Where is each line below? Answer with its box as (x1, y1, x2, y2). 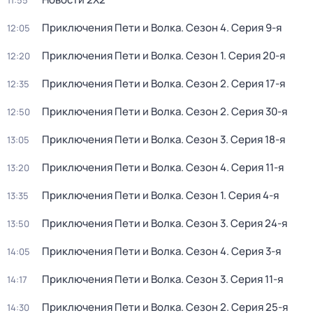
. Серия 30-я (226, 104, 287, 119)
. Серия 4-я (224, 188, 279, 203)
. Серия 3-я (226, 244, 281, 259)
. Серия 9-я (226, 20, 282, 35)
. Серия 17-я (226, 76, 285, 91)
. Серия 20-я (224, 48, 285, 63)
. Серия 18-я (226, 132, 285, 147)
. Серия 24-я (226, 216, 287, 231)
